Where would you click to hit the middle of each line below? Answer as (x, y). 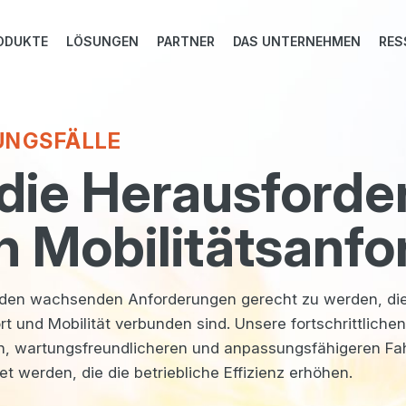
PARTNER (186, 41)
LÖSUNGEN (102, 41)
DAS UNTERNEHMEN (297, 41)
